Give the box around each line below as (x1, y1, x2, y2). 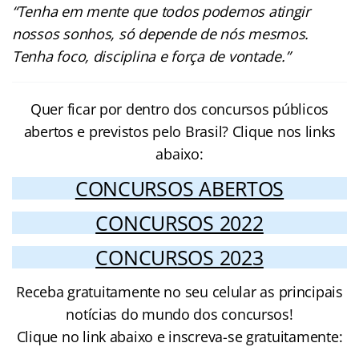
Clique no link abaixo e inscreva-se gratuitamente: (16, 326, 343, 346)
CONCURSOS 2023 (95, 243, 264, 271)
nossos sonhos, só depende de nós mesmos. (12, 23, 309, 43)
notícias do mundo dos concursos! (66, 304, 293, 324)
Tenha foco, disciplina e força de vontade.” (12, 46, 290, 66)
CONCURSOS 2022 (95, 208, 264, 236)
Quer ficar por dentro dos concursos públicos (30, 99, 329, 119)
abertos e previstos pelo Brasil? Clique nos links (23, 121, 336, 141)
